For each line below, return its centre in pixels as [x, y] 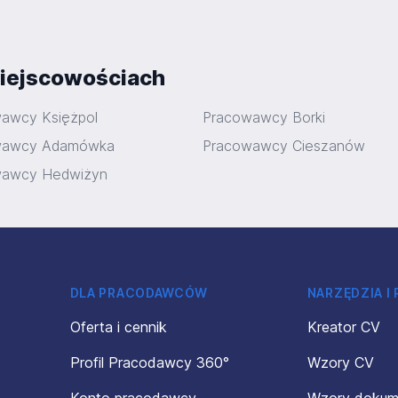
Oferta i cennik [118, 327]
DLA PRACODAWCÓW [139, 293]
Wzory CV [340, 362]
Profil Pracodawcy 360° [149, 362]
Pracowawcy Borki [264, 117]
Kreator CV [343, 327]
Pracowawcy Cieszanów [284, 146]
